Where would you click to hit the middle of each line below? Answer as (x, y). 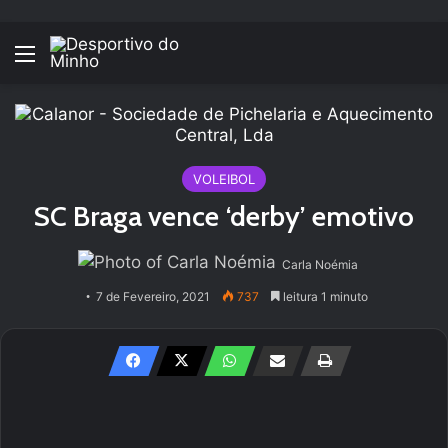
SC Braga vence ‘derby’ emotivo (224, 216)
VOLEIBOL (224, 179)
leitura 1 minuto (323, 296)
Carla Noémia (320, 264)
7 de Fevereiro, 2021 (152, 296)
